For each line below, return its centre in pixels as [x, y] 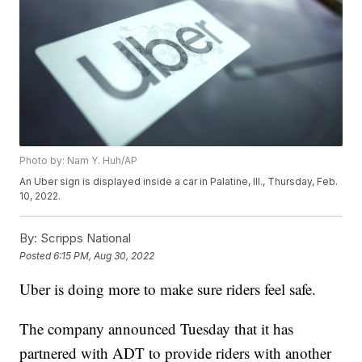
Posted [37, 255]
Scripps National [84, 238]
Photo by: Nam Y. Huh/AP [79, 161]
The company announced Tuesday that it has [157, 329]
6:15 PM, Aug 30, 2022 [104, 255]
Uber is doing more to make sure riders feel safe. [168, 289]
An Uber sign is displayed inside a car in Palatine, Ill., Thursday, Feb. [179, 182]
